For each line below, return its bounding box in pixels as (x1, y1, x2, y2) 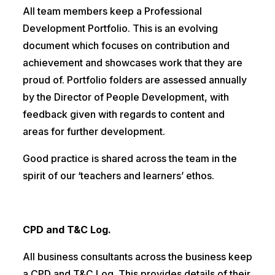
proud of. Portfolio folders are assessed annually (22, 74, 247, 87)
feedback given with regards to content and (22, 108, 225, 121)
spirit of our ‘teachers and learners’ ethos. (22, 169, 214, 182)
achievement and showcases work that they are (22, 56, 242, 69)
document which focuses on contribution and (22, 39, 230, 52)
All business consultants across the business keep (22, 250, 252, 263)
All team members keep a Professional (22, 5, 202, 18)
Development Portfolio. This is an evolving (22, 22, 218, 35)
